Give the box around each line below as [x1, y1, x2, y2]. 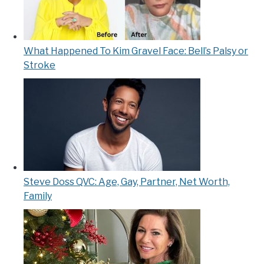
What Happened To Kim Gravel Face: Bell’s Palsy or [24, 45, 248, 57]
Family [24, 190, 52, 202]
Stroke [24, 60, 55, 71]
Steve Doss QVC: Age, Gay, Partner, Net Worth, [24, 176, 230, 188]
